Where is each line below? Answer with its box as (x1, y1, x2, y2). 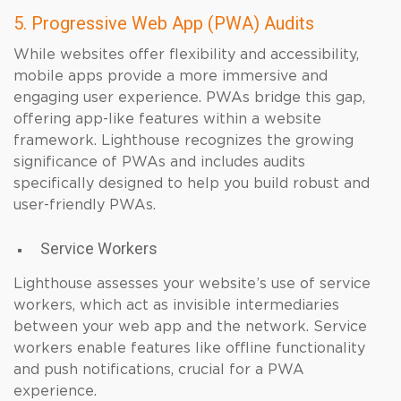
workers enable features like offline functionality (13, 341, 365, 355)
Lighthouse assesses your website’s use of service (13, 277, 371, 291)
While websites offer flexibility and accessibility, (13, 47, 359, 62)
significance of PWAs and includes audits (13, 155, 305, 169)
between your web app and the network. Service (13, 320, 367, 334)
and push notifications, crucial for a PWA (13, 363, 304, 377)
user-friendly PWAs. (13, 198, 156, 212)
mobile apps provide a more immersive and (13, 69, 328, 83)
